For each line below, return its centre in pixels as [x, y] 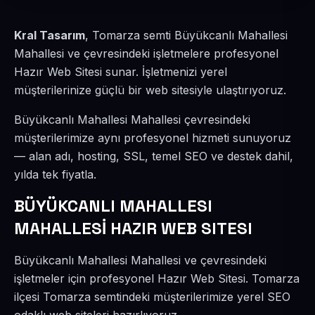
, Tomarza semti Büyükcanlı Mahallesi [186, 35]
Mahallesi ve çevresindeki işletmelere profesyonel [146, 53]
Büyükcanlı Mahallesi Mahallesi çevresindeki [132, 120]
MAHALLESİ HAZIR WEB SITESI [133, 228]
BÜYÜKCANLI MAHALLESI [113, 206]
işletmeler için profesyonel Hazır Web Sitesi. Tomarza [157, 278]
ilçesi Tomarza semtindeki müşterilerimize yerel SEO [152, 297]
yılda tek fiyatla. [55, 174]
